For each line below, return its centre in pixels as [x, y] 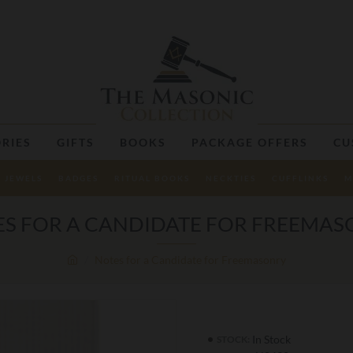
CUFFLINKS [300, 178]
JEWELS [23, 178]
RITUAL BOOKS [152, 178]
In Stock [271, 339]
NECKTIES [230, 178]
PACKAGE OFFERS [249, 142]
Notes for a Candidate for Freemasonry [190, 260]
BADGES [78, 178]
